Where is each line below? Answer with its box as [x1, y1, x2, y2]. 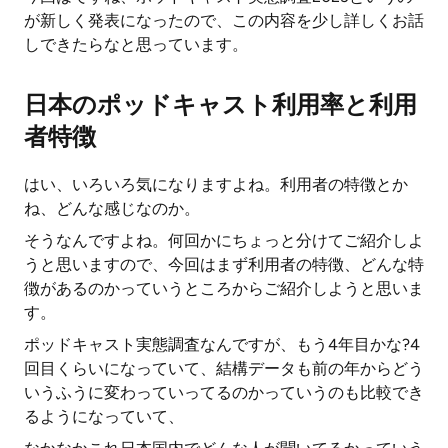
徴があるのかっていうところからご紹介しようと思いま [24, 279, 424, 298]
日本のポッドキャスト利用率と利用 [24, 90, 417, 119]
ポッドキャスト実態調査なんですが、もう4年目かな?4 [24, 335, 420, 354]
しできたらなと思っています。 [24, 35, 248, 54]
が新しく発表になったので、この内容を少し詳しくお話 [24, 11, 424, 30]
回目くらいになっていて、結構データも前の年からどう [24, 359, 424, 378]
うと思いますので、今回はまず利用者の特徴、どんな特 [24, 255, 424, 274]
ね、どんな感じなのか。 [24, 199, 200, 218]
